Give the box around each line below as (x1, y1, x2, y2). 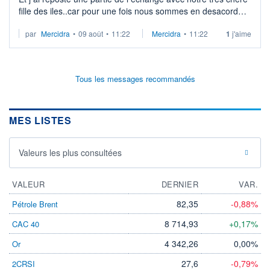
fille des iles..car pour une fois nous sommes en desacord (19, 5, 238, 17)
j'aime (230, 28, 251, 39)
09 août (78, 28, 103, 39)
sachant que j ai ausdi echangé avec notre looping (19, 17, 210, 30)
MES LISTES (9, 113, 72, 128)
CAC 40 (12, 218, 39, 230)
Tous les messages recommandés (75, 73, 195, 85)
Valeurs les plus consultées (19, 146, 122, 159)
